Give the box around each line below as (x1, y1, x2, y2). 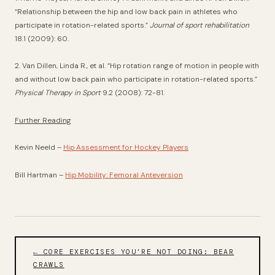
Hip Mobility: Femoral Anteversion (65, 169, 183, 180)
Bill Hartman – (15, 169, 65, 180)
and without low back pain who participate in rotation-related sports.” (15, 74, 257, 85)
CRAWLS (33, 260, 64, 269)
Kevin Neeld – (15, 142, 63, 153)
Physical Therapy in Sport (15, 88, 101, 98)
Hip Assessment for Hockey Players (63, 142, 188, 153)
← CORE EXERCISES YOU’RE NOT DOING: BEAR (33, 247, 234, 257)
